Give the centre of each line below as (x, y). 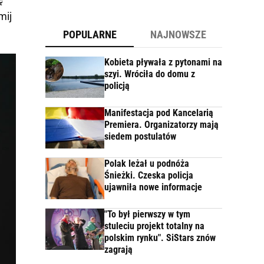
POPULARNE (90, 34)
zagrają (118, 250)
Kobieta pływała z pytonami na (163, 62)
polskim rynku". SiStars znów (160, 238)
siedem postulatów (140, 136)
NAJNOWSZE (178, 34)
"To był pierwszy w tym (147, 214)
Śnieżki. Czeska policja (149, 175)
